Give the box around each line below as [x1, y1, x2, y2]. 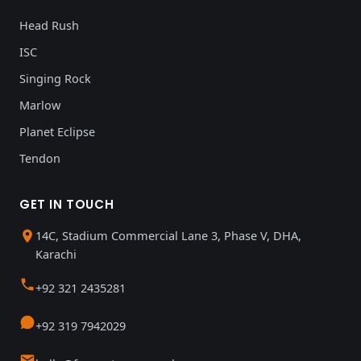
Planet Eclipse [19, 122, 95, 139]
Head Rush [19, 16, 79, 33]
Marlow [19, 96, 60, 113]
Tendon [19, 149, 60, 166]
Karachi [35, 245, 77, 262]
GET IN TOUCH [19, 195, 114, 213]
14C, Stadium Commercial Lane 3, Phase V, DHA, [35, 226, 301, 243]
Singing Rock [19, 69, 91, 86]
